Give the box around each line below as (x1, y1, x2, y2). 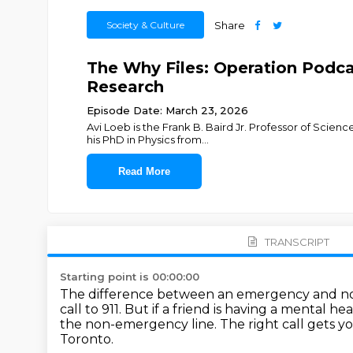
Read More (117, 165, 170, 177)
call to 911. (60, 302, 124, 317)
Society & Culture (106, 19, 184, 31)
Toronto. (60, 332, 113, 347)
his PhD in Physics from (86, 133, 202, 146)
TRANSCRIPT (264, 235, 329, 248)
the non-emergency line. (60, 317, 220, 332)
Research (86, 77, 164, 96)
